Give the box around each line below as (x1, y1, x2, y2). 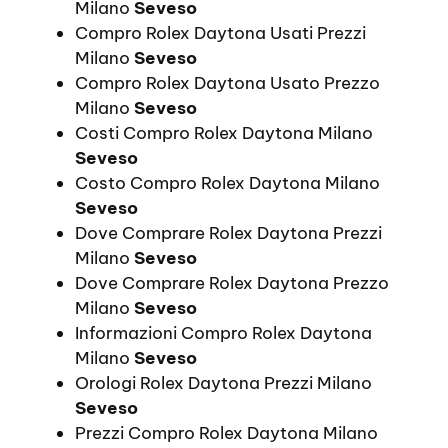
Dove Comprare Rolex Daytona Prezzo (75, 272, 389, 295)
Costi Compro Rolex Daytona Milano (75, 122, 373, 145)
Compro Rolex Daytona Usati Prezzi (75, 22, 366, 45)
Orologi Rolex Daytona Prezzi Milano (75, 372, 372, 395)
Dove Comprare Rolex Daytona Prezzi (75, 222, 382, 245)
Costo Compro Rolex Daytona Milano (75, 172, 380, 195)
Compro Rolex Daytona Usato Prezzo (75, 72, 380, 95)
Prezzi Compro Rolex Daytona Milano (75, 422, 378, 445)
